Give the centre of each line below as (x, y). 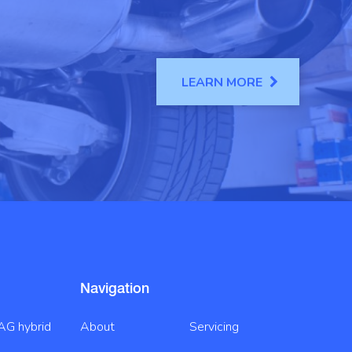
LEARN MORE (223, 82)
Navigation (114, 288)
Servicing (214, 326)
